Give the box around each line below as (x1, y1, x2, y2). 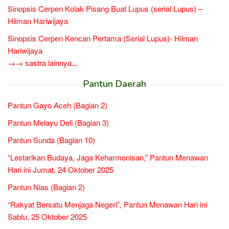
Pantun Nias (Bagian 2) (8, 181, 85, 192)
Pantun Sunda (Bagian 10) (8, 134, 95, 145)
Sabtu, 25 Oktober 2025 (8, 211, 87, 222)
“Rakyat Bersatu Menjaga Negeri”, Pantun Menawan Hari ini (8, 199, 207, 210)
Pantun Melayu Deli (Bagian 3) (8, 117, 109, 128)
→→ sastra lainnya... (8, 57, 78, 68)
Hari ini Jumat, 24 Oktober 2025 (8, 164, 113, 175)
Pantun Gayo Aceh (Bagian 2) (8, 100, 107, 110)
